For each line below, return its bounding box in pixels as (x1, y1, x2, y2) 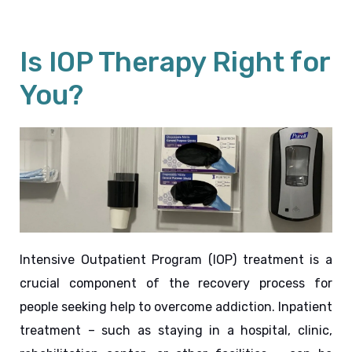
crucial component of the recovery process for (20, 276, 332, 291)
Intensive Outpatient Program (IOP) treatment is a (20, 252, 332, 268)
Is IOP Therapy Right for (20, 46, 330, 79)
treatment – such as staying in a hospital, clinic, (20, 323, 332, 339)
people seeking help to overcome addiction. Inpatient (20, 299, 332, 315)
